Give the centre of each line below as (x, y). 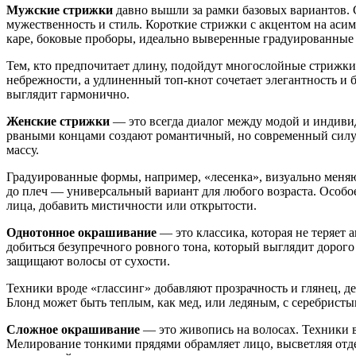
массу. (23, 149)
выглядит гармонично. (68, 94)
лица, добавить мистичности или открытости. (132, 205)
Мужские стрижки (60, 10)
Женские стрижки (58, 121)
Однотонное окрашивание (81, 232)
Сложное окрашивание (73, 329)
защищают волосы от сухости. (88, 261)
